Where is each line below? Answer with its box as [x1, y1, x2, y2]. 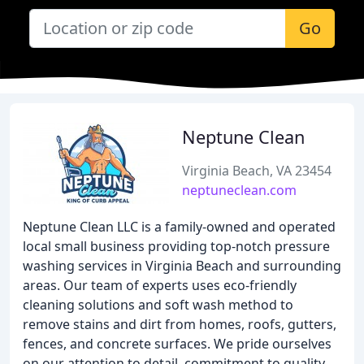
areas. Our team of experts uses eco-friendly [23, 276, 297, 294]
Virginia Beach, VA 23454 [182, 162, 331, 180]
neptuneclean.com [182, 181, 297, 199]
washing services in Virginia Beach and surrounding [23, 257, 341, 275]
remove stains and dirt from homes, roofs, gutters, [23, 315, 336, 333]
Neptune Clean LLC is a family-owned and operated [23, 218, 336, 236]
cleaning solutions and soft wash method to [23, 296, 293, 314]
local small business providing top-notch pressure [23, 237, 330, 255]
